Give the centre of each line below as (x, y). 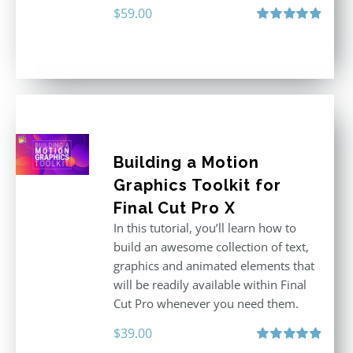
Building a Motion (186, 162)
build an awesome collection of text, (211, 247)
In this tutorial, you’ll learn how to (204, 228)
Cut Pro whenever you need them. (206, 303)
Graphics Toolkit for (197, 185)
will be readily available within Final (210, 284)
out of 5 (273, 45)
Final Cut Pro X (174, 208)
